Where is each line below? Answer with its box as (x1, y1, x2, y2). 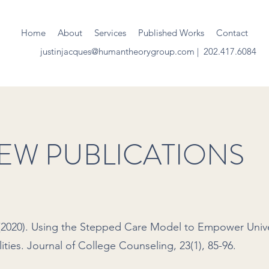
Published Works (138, 27, 204, 38)
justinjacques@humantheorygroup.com (40, 46, 195, 57)
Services (94, 27, 126, 38)
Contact (216, 27, 248, 38)
